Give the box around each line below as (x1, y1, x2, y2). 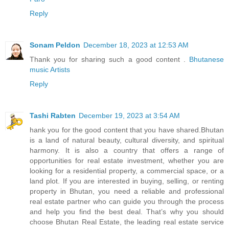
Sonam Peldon (30, 40, 80, 49)
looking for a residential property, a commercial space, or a (30, 166, 224, 175)
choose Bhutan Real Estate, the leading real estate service (30, 217, 224, 226)
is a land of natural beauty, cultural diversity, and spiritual (30, 135, 224, 144)
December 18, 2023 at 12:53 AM (83, 40, 189, 49)
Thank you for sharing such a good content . (30, 55, 189, 63)
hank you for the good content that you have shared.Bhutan (30, 125, 224, 134)
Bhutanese (189, 55, 224, 63)
